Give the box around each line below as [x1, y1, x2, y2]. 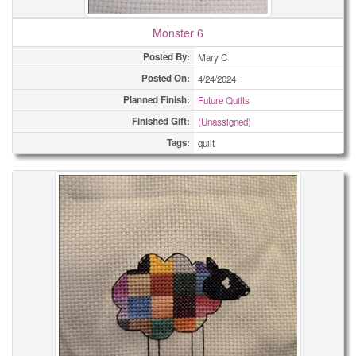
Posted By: [143, 50, 190, 64]
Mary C [198, 51, 227, 64]
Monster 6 [153, 25, 203, 41]
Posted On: [141, 72, 190, 85]
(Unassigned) [198, 115, 251, 128]
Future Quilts [198, 94, 250, 106]
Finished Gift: [132, 114, 190, 128]
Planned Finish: [123, 93, 190, 106]
